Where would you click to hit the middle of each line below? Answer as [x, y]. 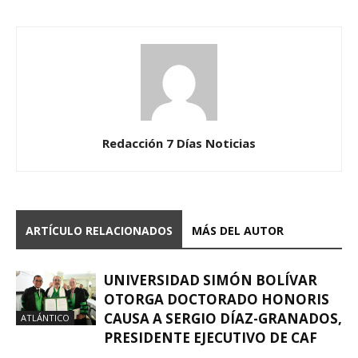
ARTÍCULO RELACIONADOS [99, 230]
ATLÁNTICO [45, 318]
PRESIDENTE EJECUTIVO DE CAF [211, 337]
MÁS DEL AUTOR [238, 230]
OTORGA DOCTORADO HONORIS [217, 299]
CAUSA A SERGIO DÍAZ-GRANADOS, [223, 318]
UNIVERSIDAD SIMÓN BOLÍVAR [211, 280]
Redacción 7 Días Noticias [179, 143]
